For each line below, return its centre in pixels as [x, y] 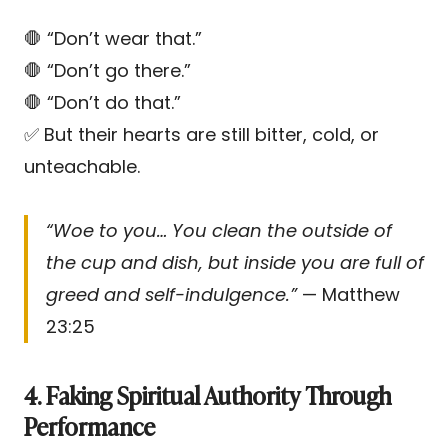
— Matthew [348, 294]
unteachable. [82, 166]
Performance [89, 425]
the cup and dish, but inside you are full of [235, 262]
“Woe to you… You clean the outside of [219, 230]
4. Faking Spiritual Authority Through [207, 394]
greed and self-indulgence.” [171, 294]
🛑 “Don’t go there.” [107, 70]
